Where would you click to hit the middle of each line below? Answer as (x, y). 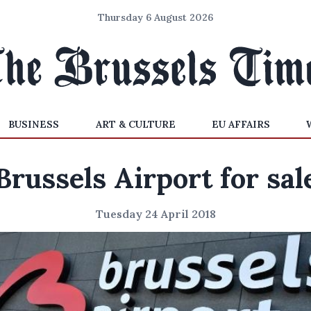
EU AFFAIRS (241, 124)
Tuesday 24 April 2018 (155, 214)
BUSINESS (34, 124)
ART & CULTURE (135, 124)
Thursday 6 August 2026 (155, 17)
